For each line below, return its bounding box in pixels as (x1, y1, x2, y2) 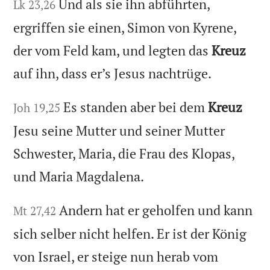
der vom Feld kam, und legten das (13, 42, 212, 60)
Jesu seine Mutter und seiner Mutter (13, 122, 225, 140)
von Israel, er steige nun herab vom (13, 248, 219, 266)
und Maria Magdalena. (13, 168, 145, 186)
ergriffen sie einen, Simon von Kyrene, (13, 19, 237, 37)
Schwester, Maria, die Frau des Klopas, (13, 145, 235, 163)
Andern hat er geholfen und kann (59, 201, 253, 219)
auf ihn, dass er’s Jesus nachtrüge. (13, 64, 212, 83)
